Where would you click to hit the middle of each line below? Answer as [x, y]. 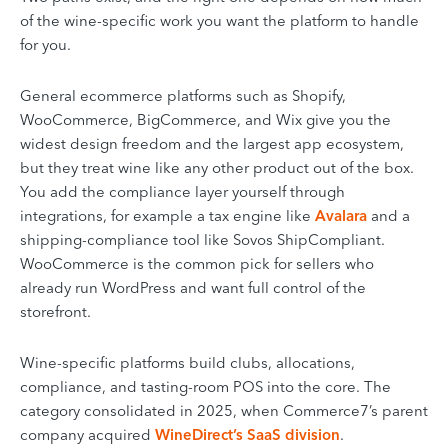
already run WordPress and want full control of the [193, 288]
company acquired [87, 435]
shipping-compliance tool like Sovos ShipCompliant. [202, 240]
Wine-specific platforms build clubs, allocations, [187, 363]
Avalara [341, 216]
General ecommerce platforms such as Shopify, [183, 96]
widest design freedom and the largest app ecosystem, [212, 144]
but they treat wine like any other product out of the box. [217, 168]
